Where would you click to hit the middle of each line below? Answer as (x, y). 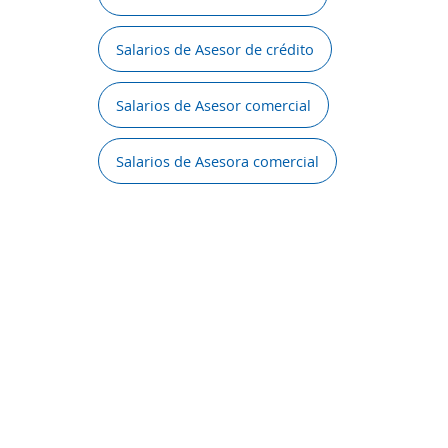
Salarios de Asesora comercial (217, 161)
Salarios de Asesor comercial (213, 105)
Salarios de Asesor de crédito (215, 49)
